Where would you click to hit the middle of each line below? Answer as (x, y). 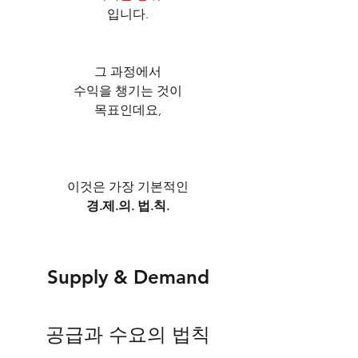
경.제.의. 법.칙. (128, 205)
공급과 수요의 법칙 (128, 334)
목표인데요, (128, 109)
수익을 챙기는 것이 (128, 90)
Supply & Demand (128, 276)
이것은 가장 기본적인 (128, 186)
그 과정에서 (128, 71)
